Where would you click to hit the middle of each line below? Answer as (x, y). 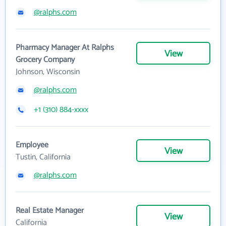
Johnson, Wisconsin (48, 72)
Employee (32, 145)
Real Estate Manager (50, 211)
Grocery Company (45, 60)
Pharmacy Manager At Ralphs (65, 48)
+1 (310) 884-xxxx (61, 110)
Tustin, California (43, 157)
